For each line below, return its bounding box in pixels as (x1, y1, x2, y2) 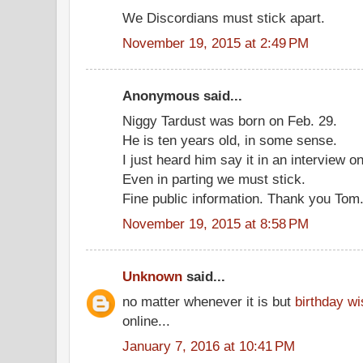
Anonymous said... (122, 88, 242, 104)
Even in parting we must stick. (122, 170, 305, 187)
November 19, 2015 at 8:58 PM (122, 215, 309, 232)
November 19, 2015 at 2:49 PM (122, 34, 309, 51)
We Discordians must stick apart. (122, 9, 325, 26)
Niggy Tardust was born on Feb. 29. (122, 112, 337, 129)
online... (122, 312, 170, 329)
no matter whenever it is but (122, 293, 295, 310)
